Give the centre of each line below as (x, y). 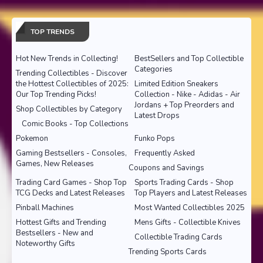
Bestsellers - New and (55, 233)
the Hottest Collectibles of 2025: (72, 84)
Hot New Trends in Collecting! (67, 58)
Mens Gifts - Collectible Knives (188, 222)
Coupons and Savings (166, 168)
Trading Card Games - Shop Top (71, 182)
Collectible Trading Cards (178, 237)
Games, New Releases (55, 163)
